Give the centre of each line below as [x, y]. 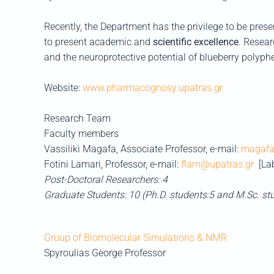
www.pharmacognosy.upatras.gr [151, 88]
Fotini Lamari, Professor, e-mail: [113, 164]
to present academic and [97, 42]
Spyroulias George [84, 253]
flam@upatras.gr [217, 164]
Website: [62, 88]
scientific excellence [194, 42]
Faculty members [81, 134]
